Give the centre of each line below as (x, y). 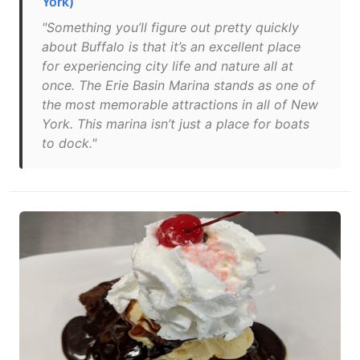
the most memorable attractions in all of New (180, 104)
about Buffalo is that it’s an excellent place (171, 47)
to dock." (69, 143)
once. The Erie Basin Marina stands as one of (178, 85)
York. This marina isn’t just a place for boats (176, 124)
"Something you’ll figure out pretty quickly (170, 27)
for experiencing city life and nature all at (168, 66)
